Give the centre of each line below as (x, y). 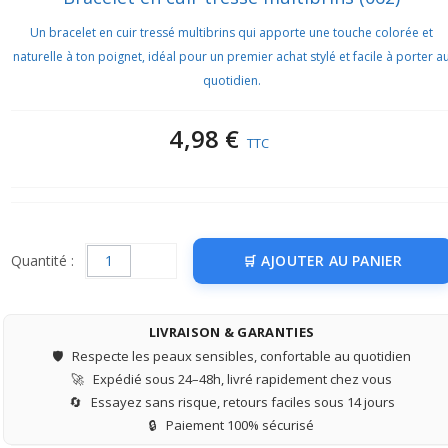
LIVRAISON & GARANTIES (231, 331)
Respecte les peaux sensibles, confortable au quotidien (240, 355)
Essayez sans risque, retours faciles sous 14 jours (241, 401)
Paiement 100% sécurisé (238, 424)
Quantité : (42, 260)
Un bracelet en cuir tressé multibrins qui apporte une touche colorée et (231, 32)
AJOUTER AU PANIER (329, 260)
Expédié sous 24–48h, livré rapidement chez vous (241, 378)
